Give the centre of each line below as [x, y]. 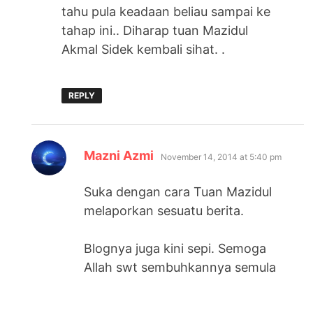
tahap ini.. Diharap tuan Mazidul [155, 31]
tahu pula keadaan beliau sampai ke [166, 12]
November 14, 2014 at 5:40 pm [221, 157]
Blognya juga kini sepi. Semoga [175, 249]
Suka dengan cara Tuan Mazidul [178, 192]
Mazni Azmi [119, 156]
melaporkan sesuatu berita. [164, 211]
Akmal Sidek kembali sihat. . [144, 50]
